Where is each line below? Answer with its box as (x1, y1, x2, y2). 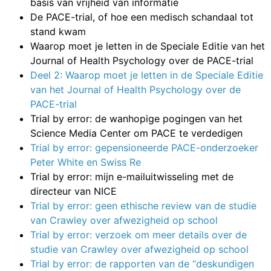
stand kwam (30, 25, 86, 38)
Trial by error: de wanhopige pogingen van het (30, 112, 243, 125)
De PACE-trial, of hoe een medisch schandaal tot (30, 10, 253, 23)
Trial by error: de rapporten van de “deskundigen (30, 257, 254, 270)
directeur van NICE (30, 184, 117, 197)
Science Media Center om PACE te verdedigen (30, 126, 243, 139)
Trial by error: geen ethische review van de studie (30, 199, 256, 212)
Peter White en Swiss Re (30, 155, 141, 168)
